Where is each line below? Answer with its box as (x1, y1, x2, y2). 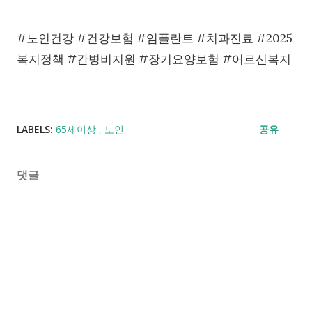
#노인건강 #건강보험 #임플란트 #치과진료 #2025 (17, 31, 292, 47)
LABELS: (17, 123, 53, 136)
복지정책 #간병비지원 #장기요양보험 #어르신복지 (17, 52, 291, 68)
